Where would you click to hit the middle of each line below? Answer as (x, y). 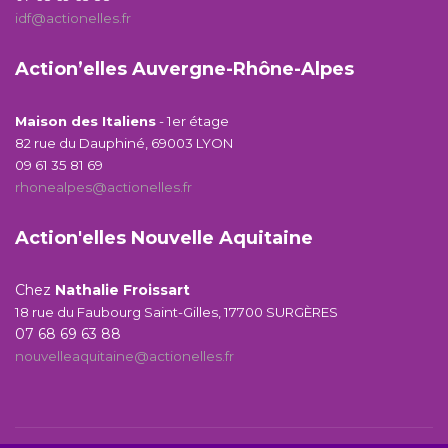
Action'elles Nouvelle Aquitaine (164, 238)
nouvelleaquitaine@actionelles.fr (124, 356)
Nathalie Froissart (122, 290)
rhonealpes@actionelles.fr (103, 187)
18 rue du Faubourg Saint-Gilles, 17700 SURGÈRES (176, 312)
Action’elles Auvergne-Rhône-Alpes (184, 69)
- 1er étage (194, 121)
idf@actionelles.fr (73, 18)
